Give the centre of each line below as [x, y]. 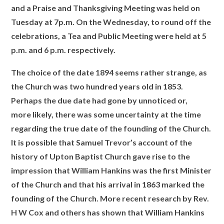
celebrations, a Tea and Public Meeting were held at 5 [109, 35]
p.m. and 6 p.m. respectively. [63, 49]
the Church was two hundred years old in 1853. [97, 86]
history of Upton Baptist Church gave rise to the [101, 156]
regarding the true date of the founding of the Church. [111, 128]
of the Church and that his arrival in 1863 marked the [108, 184]
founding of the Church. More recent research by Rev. [110, 198]
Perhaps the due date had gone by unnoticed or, [99, 100]
